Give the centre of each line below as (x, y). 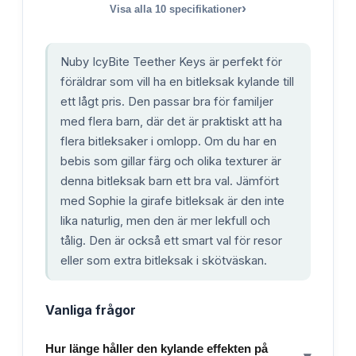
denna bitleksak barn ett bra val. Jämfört (170, 181)
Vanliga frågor (91, 310)
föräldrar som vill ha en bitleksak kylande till (177, 81)
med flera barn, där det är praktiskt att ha (171, 121)
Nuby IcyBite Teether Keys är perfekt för (171, 62)
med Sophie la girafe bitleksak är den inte (172, 201)
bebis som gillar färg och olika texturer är (171, 161)
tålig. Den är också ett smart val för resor (171, 240)
